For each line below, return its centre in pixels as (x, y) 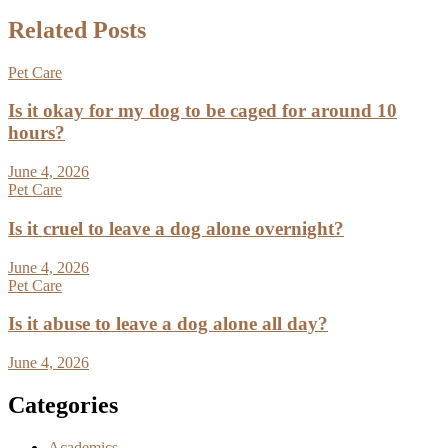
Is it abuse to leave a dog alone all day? (168, 324)
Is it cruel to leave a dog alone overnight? (176, 228)
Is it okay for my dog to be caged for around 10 (202, 111)
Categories (63, 404)
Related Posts (77, 29)
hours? (36, 133)
